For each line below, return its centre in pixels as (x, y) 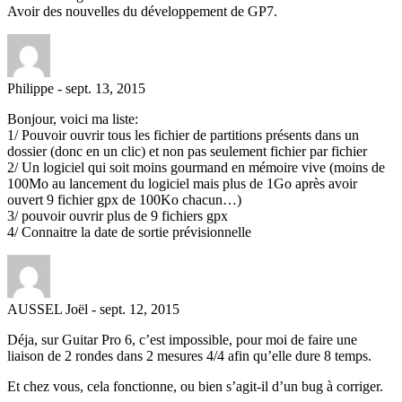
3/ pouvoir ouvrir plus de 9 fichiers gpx (118, 215)
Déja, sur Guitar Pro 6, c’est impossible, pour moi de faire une (182, 339)
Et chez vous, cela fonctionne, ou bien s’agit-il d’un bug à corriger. (195, 386)
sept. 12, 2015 (140, 309)
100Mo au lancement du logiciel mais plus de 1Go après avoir (182, 183)
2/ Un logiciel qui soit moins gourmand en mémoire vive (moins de (196, 167)
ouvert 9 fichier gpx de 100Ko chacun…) (124, 199)
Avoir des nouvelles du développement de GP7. (142, 11)
